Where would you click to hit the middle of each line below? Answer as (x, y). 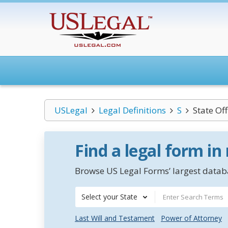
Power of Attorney (191, 218)
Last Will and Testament (115, 218)
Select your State (109, 197)
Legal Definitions (132, 110)
